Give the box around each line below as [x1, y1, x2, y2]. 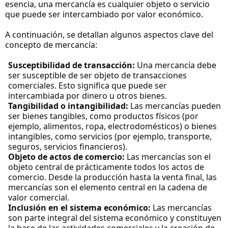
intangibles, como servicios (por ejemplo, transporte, [8, 131, 212, 142]
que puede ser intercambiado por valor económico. [5, 9, 203, 20]
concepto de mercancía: [5, 39, 97, 51]
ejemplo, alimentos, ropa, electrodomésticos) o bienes [8, 121, 217, 132]
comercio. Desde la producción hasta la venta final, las [8, 172, 217, 183]
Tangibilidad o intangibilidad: [8, 100, 128, 112]
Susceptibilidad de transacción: [8, 60, 135, 71]
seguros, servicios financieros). [8, 141, 127, 153]
